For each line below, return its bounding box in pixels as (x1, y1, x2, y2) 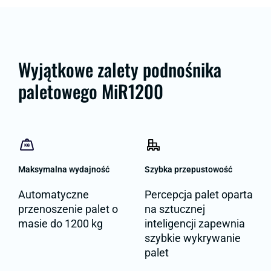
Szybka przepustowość (145, 164, 232, 174)
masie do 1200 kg (18, 217, 103, 230)
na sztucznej (145, 202, 205, 215)
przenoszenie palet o (18, 202, 118, 215)
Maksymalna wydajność (18, 164, 109, 174)
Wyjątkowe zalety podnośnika (18, 55, 221, 83)
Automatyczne (18, 188, 89, 201)
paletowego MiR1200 (18, 77, 163, 105)
